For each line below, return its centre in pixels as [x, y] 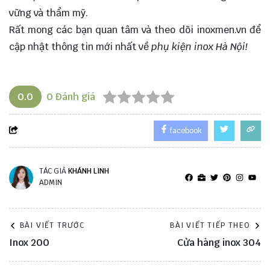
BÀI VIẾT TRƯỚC [52, 226]
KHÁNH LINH [89, 171]
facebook [185, 131]
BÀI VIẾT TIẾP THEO [210, 226]
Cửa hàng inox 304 [219, 243]
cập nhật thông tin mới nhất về [80, 47]
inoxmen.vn [221, 30]
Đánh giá [74, 97]
